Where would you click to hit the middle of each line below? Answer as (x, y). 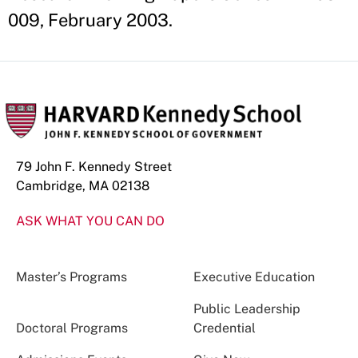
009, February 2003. (90, 20)
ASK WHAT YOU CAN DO (90, 221)
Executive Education (254, 276)
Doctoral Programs (72, 328)
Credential (224, 328)
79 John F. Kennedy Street (94, 166)
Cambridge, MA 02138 (83, 185)
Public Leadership (247, 308)
